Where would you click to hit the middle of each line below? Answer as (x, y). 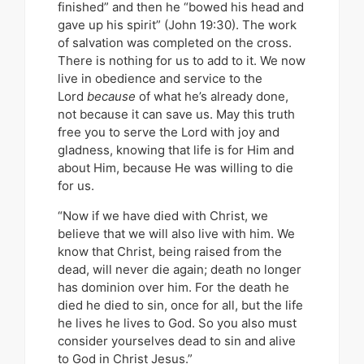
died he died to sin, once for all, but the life (180, 305)
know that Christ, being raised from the (170, 251)
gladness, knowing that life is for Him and (176, 150)
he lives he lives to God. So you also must (177, 323)
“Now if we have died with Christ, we (163, 215)
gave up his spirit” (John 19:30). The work (177, 25)
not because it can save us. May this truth (176, 115)
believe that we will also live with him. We (176, 233)
